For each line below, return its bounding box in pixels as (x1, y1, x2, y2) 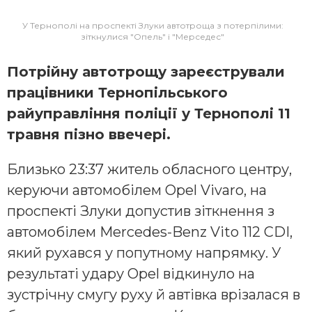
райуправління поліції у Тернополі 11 (7, 104, 290, 122)
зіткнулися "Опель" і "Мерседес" (81, 31, 224, 42)
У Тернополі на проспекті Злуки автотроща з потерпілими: (22, 19, 283, 31)
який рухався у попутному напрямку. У (7, 244, 281, 261)
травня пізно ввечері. (7, 125, 171, 143)
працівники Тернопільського (7, 84, 228, 101)
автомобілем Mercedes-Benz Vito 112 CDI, (7, 223, 292, 240)
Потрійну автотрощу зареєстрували (7, 63, 285, 80)
